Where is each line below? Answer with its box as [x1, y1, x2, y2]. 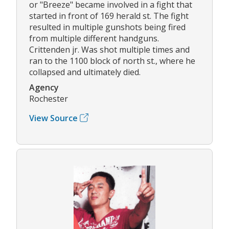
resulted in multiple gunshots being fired [29, 21, 186, 33]
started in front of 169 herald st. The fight [29, 10, 189, 21]
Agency [29, 81, 59, 93]
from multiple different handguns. [29, 32, 159, 44]
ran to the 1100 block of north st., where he [29, 55, 195, 66]
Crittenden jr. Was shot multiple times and [29, 43, 190, 55]
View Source [29, 112, 78, 124]
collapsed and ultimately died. [29, 66, 141, 78]
